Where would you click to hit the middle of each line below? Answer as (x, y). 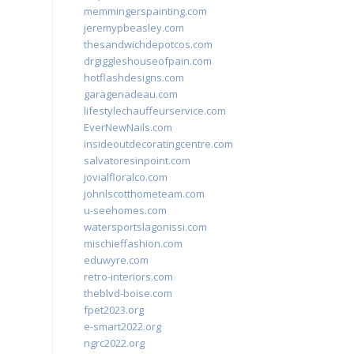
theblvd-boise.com (128, 293)
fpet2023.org (114, 310)
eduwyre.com (116, 260)
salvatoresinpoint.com (137, 160)
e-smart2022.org (122, 326)
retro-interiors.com (128, 277)
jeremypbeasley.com (134, 28)
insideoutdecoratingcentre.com (158, 144)
